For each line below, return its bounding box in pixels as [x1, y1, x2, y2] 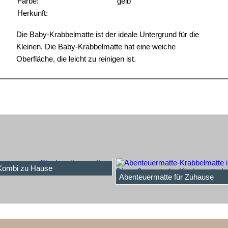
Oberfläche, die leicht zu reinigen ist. [16, 54, 136, 63]
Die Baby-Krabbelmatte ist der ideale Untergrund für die [16, 30, 199, 39]
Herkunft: [17, 9, 48, 17]
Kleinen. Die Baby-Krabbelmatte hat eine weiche [16, 42, 176, 51]
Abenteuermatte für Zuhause [119, 173, 214, 181]
